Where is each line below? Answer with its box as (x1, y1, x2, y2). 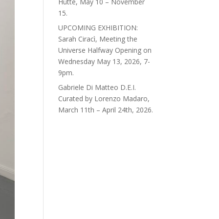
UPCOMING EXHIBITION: (58, 23, 138, 32)
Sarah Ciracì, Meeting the (58, 34, 138, 44)
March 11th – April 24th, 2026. (58, 105, 153, 114)
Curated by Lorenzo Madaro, (58, 94, 150, 103)
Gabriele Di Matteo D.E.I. (58, 83, 136, 92)
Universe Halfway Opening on (58, 45, 152, 55)
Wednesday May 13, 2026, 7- (58, 57, 151, 66)
